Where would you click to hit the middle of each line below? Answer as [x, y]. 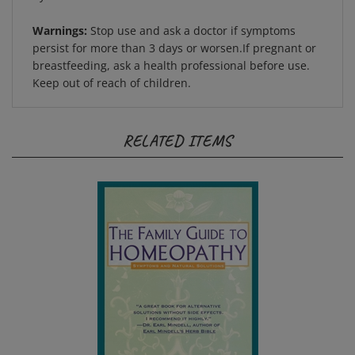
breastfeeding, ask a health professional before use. [171, 50]
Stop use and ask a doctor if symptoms [191, 15]
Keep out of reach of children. [112, 68]
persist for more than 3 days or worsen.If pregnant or [174, 33]
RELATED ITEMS [177, 126]
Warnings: [60, 15]
